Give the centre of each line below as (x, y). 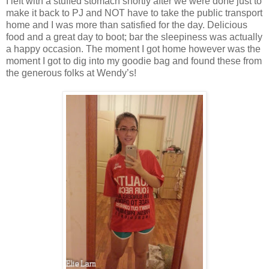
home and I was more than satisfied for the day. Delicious (127, 25)
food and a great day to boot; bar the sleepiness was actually (134, 37)
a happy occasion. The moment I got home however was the (133, 49)
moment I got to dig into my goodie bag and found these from (134, 61)
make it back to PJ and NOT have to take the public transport (134, 13)
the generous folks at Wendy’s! (71, 73)
